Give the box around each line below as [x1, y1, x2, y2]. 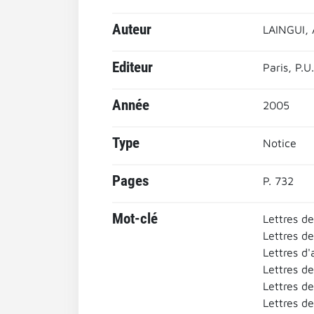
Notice [262, 137, 296, 149]
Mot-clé [112, 210, 158, 227]
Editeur [112, 59, 153, 76]
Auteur [112, 21, 151, 38]
